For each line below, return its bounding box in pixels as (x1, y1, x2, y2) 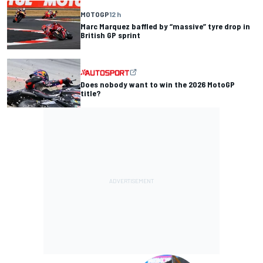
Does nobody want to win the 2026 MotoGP (80, 79, 235, 90)
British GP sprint (80, 30, 140, 41)
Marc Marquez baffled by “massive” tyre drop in (80, 21, 250, 32)
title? (80, 88, 100, 99)
